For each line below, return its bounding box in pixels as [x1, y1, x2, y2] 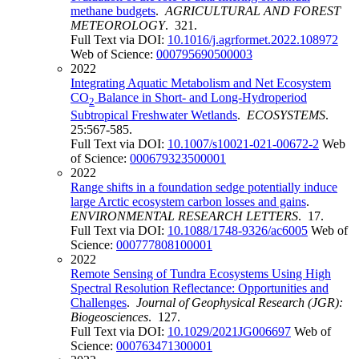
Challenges [71, 296, 127, 310]
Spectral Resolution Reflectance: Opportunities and [71, 281, 329, 296]
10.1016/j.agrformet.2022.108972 [167, 32, 338, 46]
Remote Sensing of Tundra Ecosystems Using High [71, 267, 331, 281]
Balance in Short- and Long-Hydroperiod [95, 90, 307, 104]
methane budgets [71, 3, 155, 18]
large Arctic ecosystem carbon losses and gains [71, 195, 306, 209]
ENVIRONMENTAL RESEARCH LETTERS [71, 209, 298, 224]
